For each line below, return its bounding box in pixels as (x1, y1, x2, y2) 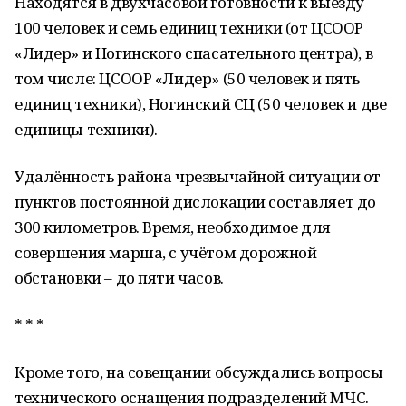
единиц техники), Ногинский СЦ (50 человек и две (14, 93, 387, 114)
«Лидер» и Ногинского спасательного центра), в (14, 43, 373, 63)
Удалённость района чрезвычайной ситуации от (14, 166, 381, 187)
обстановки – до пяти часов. (14, 267, 224, 288)
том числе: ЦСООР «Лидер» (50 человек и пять (14, 68, 360, 89)
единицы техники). (14, 119, 158, 140)
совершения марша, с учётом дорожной (14, 242, 317, 263)
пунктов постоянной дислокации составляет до (14, 191, 376, 212)
